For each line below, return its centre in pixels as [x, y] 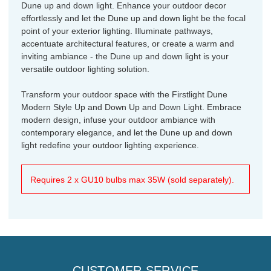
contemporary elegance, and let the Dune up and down [127, 132]
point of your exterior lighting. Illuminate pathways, [117, 31]
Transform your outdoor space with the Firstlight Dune [124, 94]
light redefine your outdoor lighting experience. [110, 145]
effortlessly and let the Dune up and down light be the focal [133, 18]
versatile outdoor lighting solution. [85, 69]
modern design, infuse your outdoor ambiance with [118, 119]
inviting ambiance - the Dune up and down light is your [125, 56]
